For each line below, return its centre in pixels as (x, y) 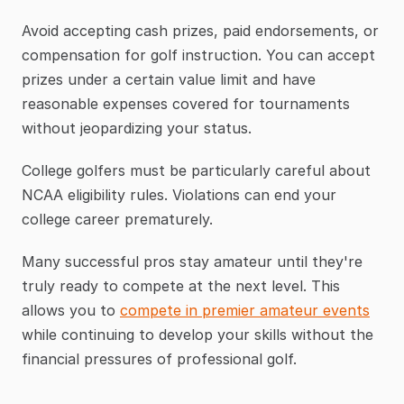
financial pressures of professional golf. (159, 359)
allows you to (71, 311)
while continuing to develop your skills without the (197, 335)
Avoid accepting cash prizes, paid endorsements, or (200, 31)
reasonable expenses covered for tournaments (186, 104)
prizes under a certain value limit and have (169, 80)
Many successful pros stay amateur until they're (192, 262)
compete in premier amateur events (245, 311)
